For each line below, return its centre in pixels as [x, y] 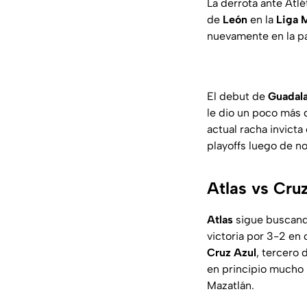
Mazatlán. [231, 286]
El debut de [237, 97]
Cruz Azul [232, 253]
